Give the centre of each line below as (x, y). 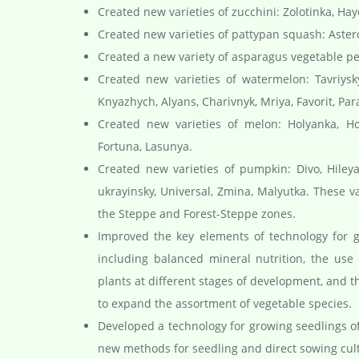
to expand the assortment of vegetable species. (225, 303)
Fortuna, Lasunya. (145, 146)
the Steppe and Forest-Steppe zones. (197, 213)
